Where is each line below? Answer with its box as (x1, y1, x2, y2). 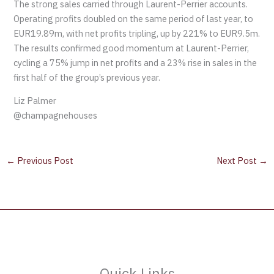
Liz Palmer (13, 95, 57, 107)
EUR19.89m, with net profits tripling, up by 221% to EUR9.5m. (13, 27, 261, 39)
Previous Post (15, 155, 73, 167)
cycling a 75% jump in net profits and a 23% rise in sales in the (13, 56, 257, 68)
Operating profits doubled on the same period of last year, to (13, 12, 254, 24)
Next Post (217, 155, 259, 167)
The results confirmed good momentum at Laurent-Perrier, (13, 42, 250, 54)
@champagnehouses (13, 109, 98, 122)
